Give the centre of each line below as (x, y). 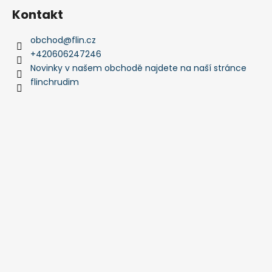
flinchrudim (55, 82)
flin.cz (84, 40)
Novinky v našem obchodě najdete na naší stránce (138, 68)
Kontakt (38, 14)
